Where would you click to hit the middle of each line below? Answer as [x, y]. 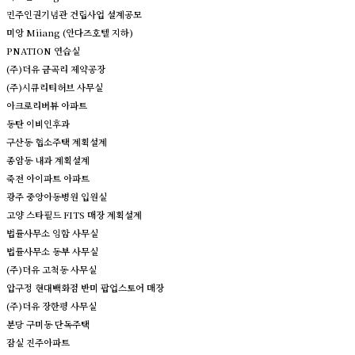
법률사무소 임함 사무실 [52, 233]
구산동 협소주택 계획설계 [57, 141]
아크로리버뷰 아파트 [47, 105]
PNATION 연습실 [43, 50]
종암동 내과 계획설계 [48, 160]
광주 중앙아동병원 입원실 [57, 196]
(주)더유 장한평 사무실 [52, 305]
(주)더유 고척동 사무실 [52, 269]
